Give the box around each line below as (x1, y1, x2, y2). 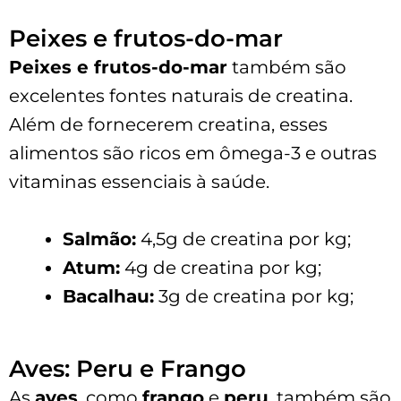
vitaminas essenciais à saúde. (9, 170, 269, 192)
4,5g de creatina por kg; (136, 227, 351, 250)
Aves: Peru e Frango (9, 354, 246, 383)
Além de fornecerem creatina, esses (9, 113, 328, 135)
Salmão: (63, 227, 136, 250)
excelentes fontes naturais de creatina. (9, 84, 353, 107)
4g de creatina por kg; (120, 256, 321, 278)
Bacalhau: (63, 285, 154, 307)
